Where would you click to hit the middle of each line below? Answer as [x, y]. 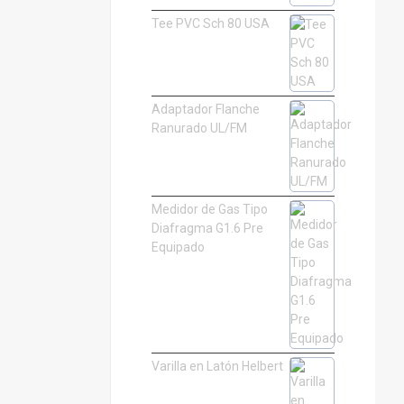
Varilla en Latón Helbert [217, 367]
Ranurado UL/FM [199, 129]
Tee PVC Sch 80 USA [210, 24]
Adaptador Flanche [205, 110]
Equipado [178, 248]
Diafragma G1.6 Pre [207, 229]
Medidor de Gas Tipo [209, 210]
